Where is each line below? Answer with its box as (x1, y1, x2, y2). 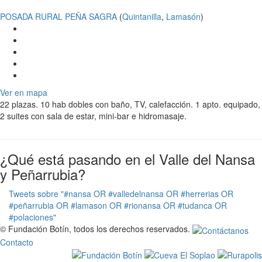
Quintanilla (122, 11, 161, 23)
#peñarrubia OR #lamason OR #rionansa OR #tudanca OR (9, 199, 227, 212)
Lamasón (166, 11, 201, 23)
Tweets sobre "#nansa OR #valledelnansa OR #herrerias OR (9, 188, 233, 200)
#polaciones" (9, 211, 56, 223)
